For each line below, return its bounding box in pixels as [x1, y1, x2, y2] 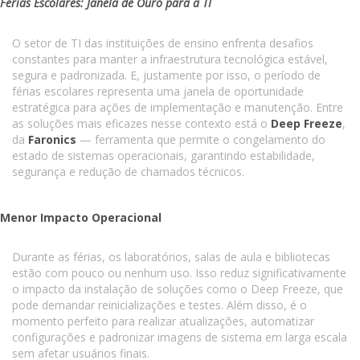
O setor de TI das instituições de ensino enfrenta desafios [12, 35, 313, 51]
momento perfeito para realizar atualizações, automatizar [12, 313, 314, 329]
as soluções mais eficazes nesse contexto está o [12, 116, 271, 131]
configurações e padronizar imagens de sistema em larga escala [12, 329, 347, 345]
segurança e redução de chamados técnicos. [12, 164, 244, 179]
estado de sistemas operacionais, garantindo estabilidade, [12, 148, 315, 163]
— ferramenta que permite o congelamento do [76, 132, 325, 147]
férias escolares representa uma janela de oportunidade [12, 84, 304, 99]
